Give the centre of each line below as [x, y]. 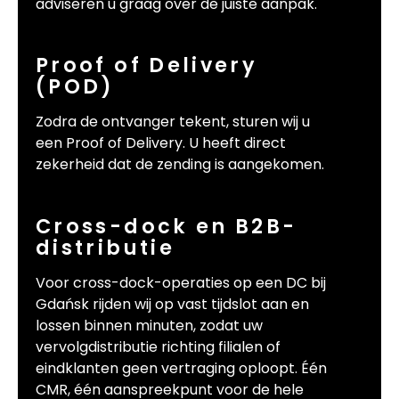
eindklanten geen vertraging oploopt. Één [181, 369]
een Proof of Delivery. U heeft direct [161, 143]
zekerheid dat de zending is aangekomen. [180, 165]
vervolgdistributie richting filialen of [158, 347]
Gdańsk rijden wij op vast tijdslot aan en [172, 305]
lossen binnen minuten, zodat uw [149, 326]
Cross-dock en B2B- [167, 227]
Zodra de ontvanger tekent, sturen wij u [173, 122]
